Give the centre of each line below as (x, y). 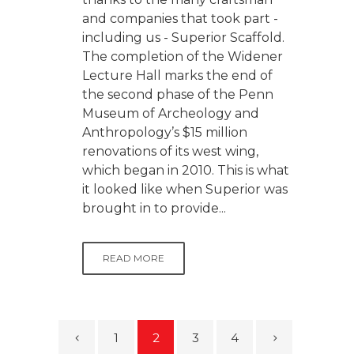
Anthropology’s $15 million (165, 132)
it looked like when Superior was (185, 189)
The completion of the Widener (183, 56)
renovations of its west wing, (170, 151)
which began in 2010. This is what (186, 170)
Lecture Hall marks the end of (177, 75)
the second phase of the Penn (178, 94)
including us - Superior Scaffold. (183, 37)
